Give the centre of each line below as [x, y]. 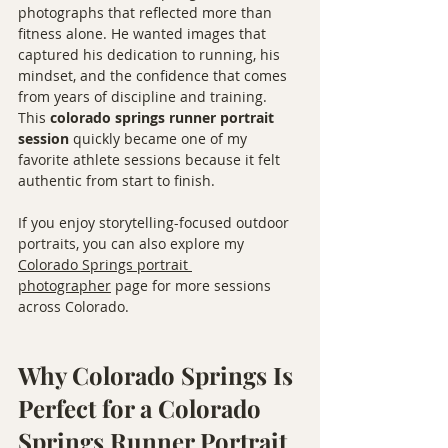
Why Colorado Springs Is [158, 375]
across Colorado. [73, 306]
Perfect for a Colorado [142, 408]
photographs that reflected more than [147, 12]
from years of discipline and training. [142, 96]
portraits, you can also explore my [133, 243]
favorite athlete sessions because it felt [151, 159]
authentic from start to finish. [116, 180]
